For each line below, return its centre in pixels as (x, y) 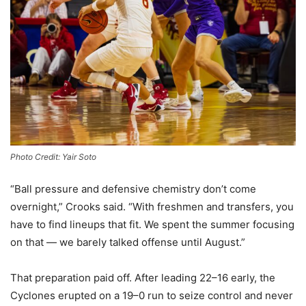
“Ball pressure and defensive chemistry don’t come (133, 189)
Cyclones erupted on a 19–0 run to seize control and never (152, 296)
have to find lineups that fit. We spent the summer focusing (152, 225)
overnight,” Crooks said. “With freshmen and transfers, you (152, 207)
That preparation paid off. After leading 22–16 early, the (143, 278)
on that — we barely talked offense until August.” (128, 242)
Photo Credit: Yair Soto (53, 157)
